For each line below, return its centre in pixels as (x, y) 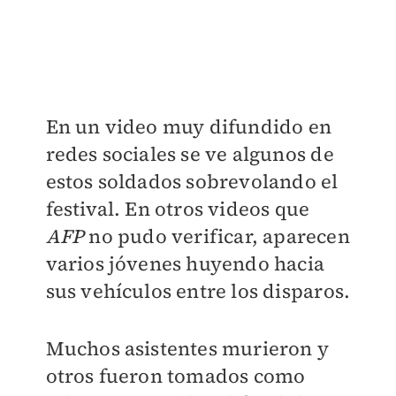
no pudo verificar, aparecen (219, 236)
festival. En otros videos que (178, 208)
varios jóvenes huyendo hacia (185, 263)
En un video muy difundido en (189, 126)
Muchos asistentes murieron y (187, 348)
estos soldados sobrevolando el (192, 181)
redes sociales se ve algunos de (190, 153)
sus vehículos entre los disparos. (198, 290)
